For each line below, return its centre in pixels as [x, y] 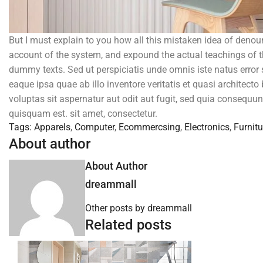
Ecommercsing [149, 127]
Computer [95, 127]
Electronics [207, 127]
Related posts [128, 225]
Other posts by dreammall [139, 208]
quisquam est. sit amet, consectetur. [83, 113]
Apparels [52, 127]
